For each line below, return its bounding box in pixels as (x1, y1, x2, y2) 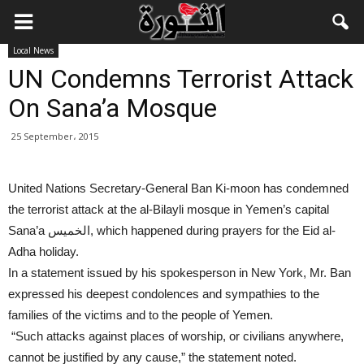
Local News (13, 45, 54, 56)
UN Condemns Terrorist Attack (8, 63, 353, 94)
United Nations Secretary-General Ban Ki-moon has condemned (8, 181, 349, 195)
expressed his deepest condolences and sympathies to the (8, 287, 319, 301)
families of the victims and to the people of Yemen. (8, 308, 273, 322)
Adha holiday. (8, 245, 79, 258)
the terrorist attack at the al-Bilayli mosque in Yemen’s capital (8, 202, 329, 216)
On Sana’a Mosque (8, 93, 217, 123)
